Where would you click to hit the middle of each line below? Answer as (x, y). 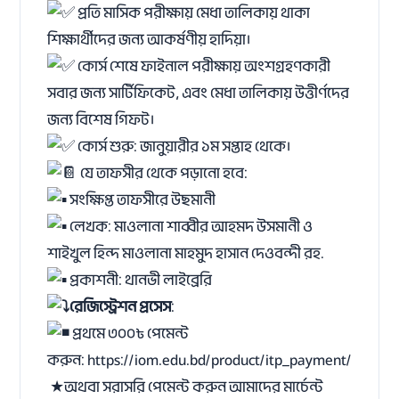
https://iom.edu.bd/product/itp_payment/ (220, 360)
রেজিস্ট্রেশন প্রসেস (121, 307)
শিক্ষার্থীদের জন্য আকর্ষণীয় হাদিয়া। (149, 40)
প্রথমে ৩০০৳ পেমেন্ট (130, 334)
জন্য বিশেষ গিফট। (101, 120)
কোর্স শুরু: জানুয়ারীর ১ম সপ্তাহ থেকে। (183, 147)
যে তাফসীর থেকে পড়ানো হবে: (163, 173)
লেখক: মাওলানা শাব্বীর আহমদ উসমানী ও (190, 227)
